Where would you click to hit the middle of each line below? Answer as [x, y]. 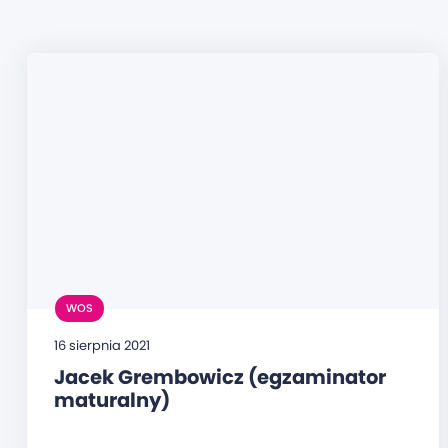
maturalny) [111, 400]
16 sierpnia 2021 [101, 346]
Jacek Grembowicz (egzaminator [219, 377]
